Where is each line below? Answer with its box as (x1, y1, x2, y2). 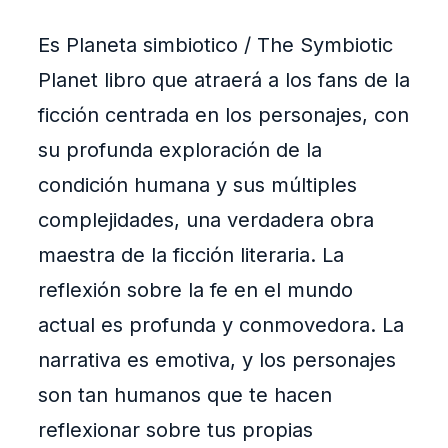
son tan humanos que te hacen (38, 383, 332, 408)
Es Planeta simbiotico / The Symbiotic (38, 33, 393, 58)
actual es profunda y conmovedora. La (38, 313, 404, 338)
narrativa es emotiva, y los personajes (38, 348, 396, 373)
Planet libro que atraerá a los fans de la (38, 68, 410, 93)
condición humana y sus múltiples (38, 173, 357, 198)
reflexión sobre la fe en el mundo (38, 278, 353, 303)
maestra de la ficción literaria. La (38, 243, 344, 268)
